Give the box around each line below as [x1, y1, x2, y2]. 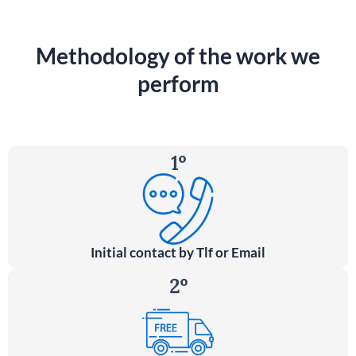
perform [137, 70, 219, 98]
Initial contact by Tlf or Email [91, 244, 265, 261]
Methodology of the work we [36, 42, 320, 70]
